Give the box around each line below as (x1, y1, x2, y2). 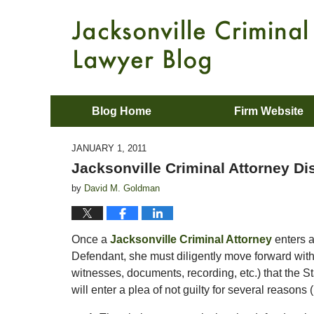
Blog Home (92, 105, 151, 117)
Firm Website (234, 105, 303, 117)
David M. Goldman (84, 183, 160, 193)
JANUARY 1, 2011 (71, 143, 146, 153)
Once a (71, 233, 110, 245)
